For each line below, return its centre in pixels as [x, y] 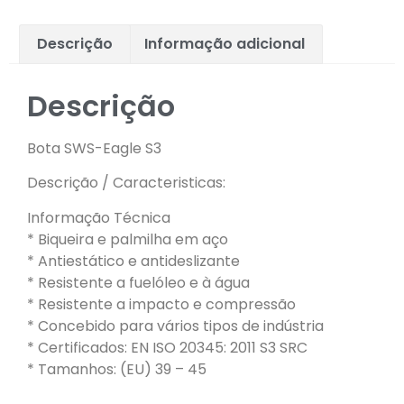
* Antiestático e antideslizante [133, 261]
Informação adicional [224, 43]
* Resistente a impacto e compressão [161, 304]
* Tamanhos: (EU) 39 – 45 [117, 369]
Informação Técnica [99, 217]
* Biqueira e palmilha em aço [128, 239]
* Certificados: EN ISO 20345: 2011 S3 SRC [167, 347]
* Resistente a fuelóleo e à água [138, 282]
